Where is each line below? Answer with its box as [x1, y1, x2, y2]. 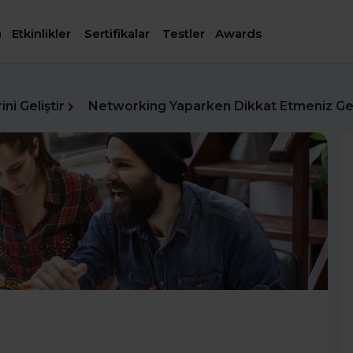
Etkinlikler [12, 26, 72, 42]
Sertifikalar [84, 26, 150, 42]
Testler [162, 26, 206, 42]
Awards [215, 26, 262, 42]
